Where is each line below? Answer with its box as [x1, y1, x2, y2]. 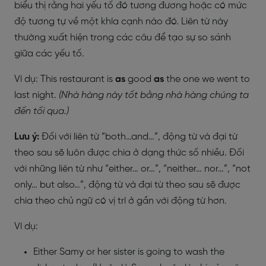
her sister [97, 247, 135, 257]
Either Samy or [33, 247, 97, 257]
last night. [14, 90, 59, 100]
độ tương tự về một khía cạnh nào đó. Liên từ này [14, 17, 228, 27]
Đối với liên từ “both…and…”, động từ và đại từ [42, 132, 237, 142]
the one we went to [166, 74, 250, 84]
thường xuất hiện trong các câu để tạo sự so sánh [14, 33, 231, 43]
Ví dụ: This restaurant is [14, 74, 115, 84]
